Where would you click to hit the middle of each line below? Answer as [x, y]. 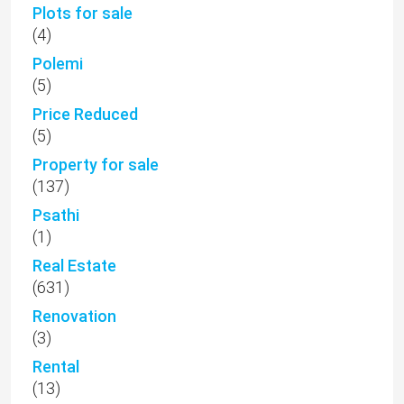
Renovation [74, 317]
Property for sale [96, 165]
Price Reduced [85, 115]
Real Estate [74, 266]
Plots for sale [83, 14]
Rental [56, 367]
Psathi [56, 216]
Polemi [58, 64]
